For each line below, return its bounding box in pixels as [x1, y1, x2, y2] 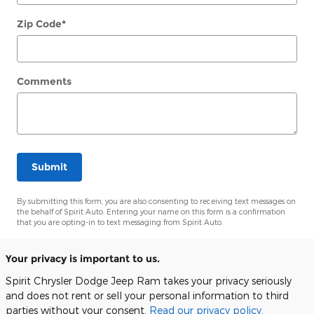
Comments [17, 74, 71, 88]
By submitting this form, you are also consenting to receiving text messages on [17, 196, 296, 206]
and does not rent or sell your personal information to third [6, 289, 289, 302]
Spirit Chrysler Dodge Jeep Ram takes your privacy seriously [6, 275, 292, 287]
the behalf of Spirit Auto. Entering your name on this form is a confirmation [17, 207, 285, 217]
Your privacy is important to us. [6, 252, 160, 266]
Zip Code [17, 17, 62, 30]
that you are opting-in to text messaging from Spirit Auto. [17, 217, 223, 227]
